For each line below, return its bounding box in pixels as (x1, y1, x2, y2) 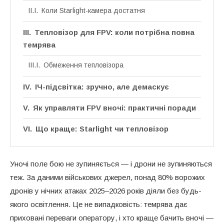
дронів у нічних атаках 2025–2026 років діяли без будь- (10, 186, 201, 195)
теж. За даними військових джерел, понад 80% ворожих (10, 172, 205, 181)
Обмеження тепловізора (43, 60, 123, 69)
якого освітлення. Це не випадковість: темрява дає (10, 199, 187, 208)
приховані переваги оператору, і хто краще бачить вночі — (10, 213, 213, 222)
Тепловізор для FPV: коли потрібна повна (34, 27, 194, 36)
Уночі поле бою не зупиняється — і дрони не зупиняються (10, 159, 212, 168)
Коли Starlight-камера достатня (41, 6, 145, 14)
